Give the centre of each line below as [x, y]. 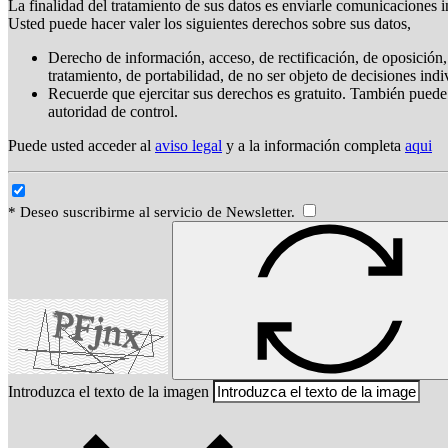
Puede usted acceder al [81, 146]
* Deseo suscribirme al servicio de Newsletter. [153, 212]
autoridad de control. [113, 112]
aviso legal [188, 146]
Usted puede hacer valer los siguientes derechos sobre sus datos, [209, 24]
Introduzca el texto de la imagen [108, 392]
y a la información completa [313, 146]
